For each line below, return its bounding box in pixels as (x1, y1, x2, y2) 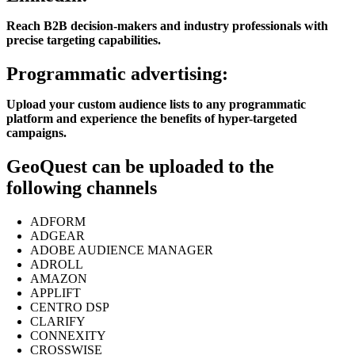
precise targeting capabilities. (6, 33, 161, 48)
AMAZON (30, 272, 87, 286)
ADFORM (30, 215, 86, 229)
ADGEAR (30, 229, 85, 243)
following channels (6, 177, 157, 199)
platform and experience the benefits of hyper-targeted (6, 112, 297, 126)
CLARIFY (30, 315, 86, 329)
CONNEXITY (30, 329, 106, 343)
